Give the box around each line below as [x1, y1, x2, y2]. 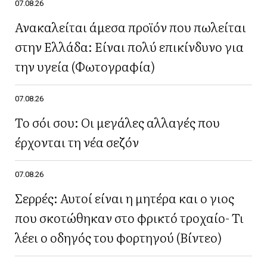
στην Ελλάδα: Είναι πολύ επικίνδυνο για [15, 36, 244, 55]
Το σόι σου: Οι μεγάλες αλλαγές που [15, 112, 220, 131]
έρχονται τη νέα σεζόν [15, 132, 139, 151]
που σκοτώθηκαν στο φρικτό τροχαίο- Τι [15, 207, 244, 226]
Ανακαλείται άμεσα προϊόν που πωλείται [15, 17, 246, 36]
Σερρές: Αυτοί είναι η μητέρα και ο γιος [15, 188, 234, 207]
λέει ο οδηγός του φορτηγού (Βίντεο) [15, 227, 222, 246]
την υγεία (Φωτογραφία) [15, 56, 155, 75]
